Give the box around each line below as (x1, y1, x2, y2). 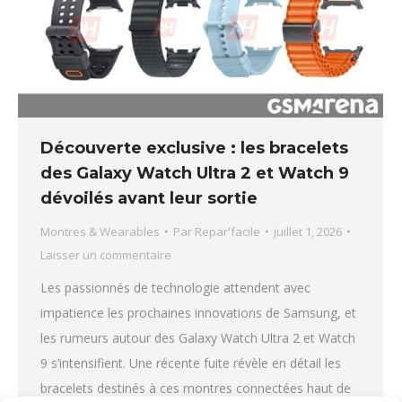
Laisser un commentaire (40, 246, 171, 263)
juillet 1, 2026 (274, 223, 342, 240)
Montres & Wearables (40, 223, 160, 240)
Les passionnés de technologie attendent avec (40, 278, 310, 296)
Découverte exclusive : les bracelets (40, 137, 348, 158)
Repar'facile (195, 223, 260, 240)
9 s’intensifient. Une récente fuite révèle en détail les (40, 354, 341, 371)
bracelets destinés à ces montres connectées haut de (40, 379, 351, 397)
